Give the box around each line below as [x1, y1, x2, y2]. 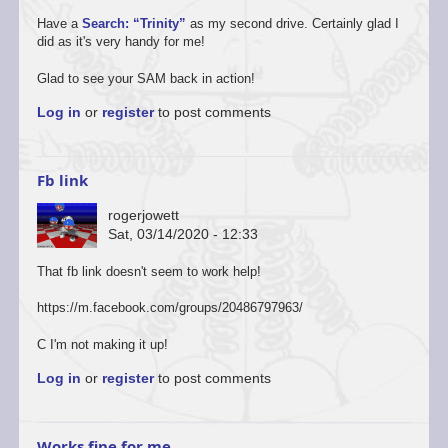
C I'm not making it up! [36, 337, 168, 353]
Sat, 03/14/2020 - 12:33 [107, 226, 258, 243]
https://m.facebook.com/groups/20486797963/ [36, 300, 303, 316]
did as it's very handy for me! [36, 34, 205, 50]
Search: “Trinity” [81, 16, 186, 32]
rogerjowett [107, 207, 179, 224]
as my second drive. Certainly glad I [185, 16, 399, 32]
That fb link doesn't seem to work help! [36, 263, 261, 279]
